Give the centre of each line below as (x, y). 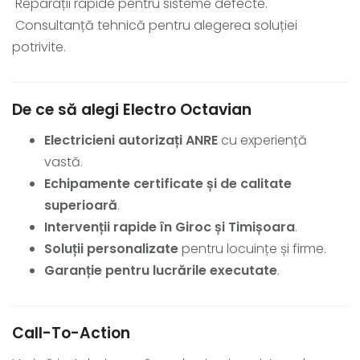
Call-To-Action (71, 333)
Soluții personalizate (111, 248)
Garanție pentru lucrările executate (161, 270)
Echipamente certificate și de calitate (168, 183)
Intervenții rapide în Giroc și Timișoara (170, 227)
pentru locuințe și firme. (252, 248)
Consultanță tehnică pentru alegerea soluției (155, 25)
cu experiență (262, 140)
